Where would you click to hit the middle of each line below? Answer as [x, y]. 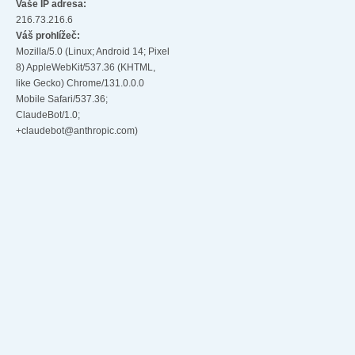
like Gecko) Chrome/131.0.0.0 [80, 83]
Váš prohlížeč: [48, 35]
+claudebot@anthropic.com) [77, 130]
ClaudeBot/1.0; [48, 115]
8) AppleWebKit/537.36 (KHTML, [86, 67]
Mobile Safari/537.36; [62, 99]
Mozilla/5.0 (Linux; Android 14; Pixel [93, 51]
